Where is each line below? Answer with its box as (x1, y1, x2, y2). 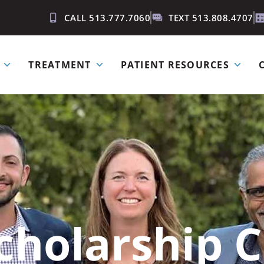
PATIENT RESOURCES (120, 58, 229, 71)
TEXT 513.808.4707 (169, 12, 253, 24)
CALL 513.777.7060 (64, 12, 151, 24)
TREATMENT (28, 58, 91, 71)
